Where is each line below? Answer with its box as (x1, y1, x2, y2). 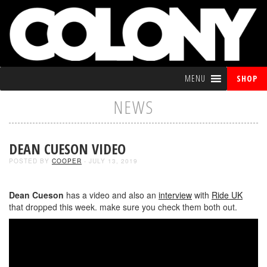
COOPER (52, 156, 82, 165)
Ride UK (212, 188, 243, 201)
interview (159, 188, 192, 201)
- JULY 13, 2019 (82, 156, 138, 165)
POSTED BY (9, 156, 52, 165)
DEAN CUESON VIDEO (9, 138, 126, 159)
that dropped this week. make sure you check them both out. (9, 200, 237, 213)
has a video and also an (64, 188, 159, 201)
